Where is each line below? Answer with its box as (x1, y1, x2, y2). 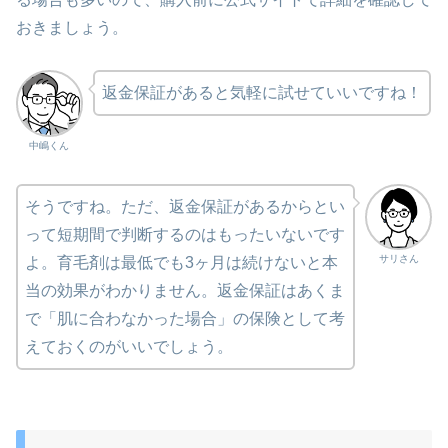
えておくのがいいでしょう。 (25, 337, 233, 355)
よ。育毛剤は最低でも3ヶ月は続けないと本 (25, 253, 338, 271)
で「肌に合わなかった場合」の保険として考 (25, 309, 345, 327)
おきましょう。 (16, 18, 128, 36)
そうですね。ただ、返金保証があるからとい (25, 197, 345, 215)
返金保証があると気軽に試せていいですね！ (101, 84, 422, 102)
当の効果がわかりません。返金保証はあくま (25, 281, 345, 299)
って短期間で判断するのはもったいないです (25, 225, 345, 243)
